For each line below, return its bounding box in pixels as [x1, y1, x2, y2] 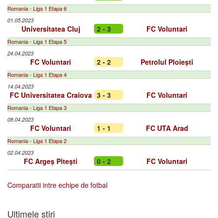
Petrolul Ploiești [141, 57, 193, 67]
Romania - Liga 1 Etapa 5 [7, 37, 67, 45]
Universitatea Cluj [21, 24, 80, 34]
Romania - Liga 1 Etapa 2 [7, 137, 67, 145]
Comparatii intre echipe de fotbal [7, 180, 108, 190]
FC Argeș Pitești [24, 156, 77, 166]
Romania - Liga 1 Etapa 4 [7, 71, 67, 78]
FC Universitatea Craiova [9, 90, 92, 100]
